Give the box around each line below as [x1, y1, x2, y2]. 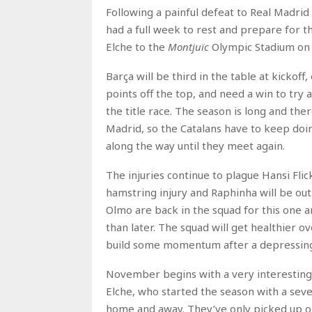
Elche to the [106, 40, 168, 54]
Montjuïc [168, 40, 209, 54]
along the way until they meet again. [106, 139, 285, 153]
